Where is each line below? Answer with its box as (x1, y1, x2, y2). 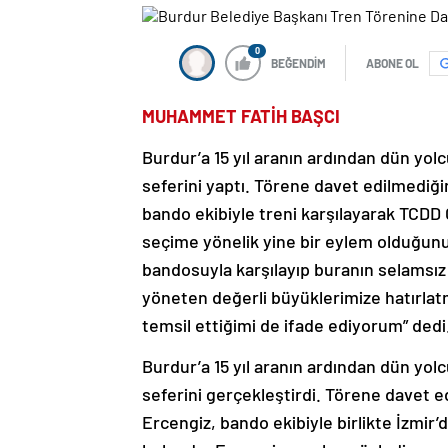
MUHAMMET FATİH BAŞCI (142, 105, 340, 128)
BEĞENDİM (271, 56, 326, 71)
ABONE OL (366, 56, 419, 71)
